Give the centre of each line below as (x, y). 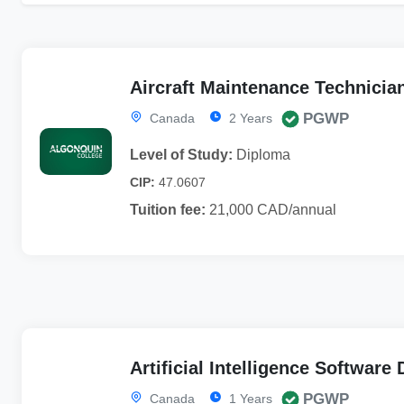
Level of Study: (181, 154)
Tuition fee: (168, 209)
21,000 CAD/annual (271, 209)
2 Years (249, 118)
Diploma (262, 154)
